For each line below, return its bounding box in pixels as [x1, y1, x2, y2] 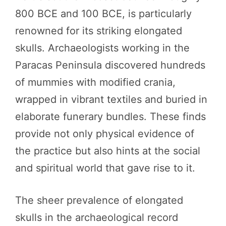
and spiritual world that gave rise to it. [15, 162, 195, 174]
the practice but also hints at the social [15, 145, 200, 157]
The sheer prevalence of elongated [15, 194, 183, 206]
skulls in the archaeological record [15, 211, 178, 223]
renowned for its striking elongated [15, 25, 182, 37]
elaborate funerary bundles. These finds [15, 110, 206, 123]
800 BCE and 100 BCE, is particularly [15, 8, 192, 20]
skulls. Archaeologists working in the [15, 42, 190, 54]
